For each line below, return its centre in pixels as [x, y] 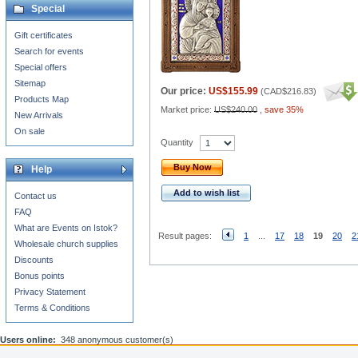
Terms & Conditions [52, 308]
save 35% [284, 109]
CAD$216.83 [288, 91]
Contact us [36, 196]
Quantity [177, 142]
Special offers [41, 67]
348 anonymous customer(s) [117, 340]
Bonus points [40, 276]
